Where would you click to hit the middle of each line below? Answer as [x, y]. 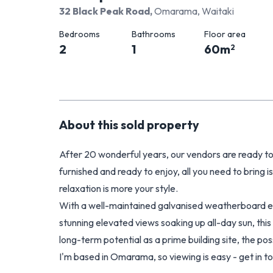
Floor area [225, 34]
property [173, 125]
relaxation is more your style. [119, 188]
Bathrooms [153, 34]
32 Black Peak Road [105, 11]
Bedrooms [80, 34]
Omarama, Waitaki [194, 11]
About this [90, 125]
